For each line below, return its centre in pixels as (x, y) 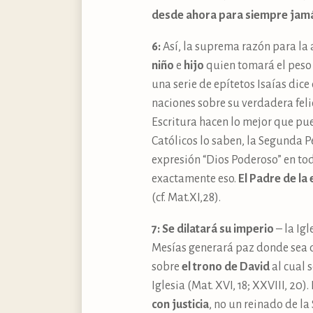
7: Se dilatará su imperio (213, 229)
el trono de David (226, 267)
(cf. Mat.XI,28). (186, 197)
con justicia (180, 304)
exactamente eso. (195, 179)
